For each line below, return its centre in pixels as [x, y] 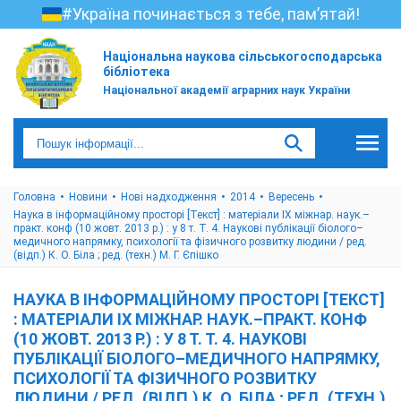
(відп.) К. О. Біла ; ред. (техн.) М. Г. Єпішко [116, 255]
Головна [34, 197]
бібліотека [137, 72]
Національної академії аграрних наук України [226, 90]
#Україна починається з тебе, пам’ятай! [210, 14]
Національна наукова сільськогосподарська [243, 56]
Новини [88, 197]
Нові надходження [169, 197]
